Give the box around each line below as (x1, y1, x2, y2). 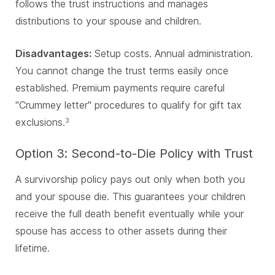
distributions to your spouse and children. (15, 15, 201, 28)
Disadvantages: (15, 47, 91, 60)
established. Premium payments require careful (15, 82, 225, 95)
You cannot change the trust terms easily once (15, 64, 228, 77)
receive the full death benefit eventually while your (15, 207, 244, 220)
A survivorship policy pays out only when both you (15, 173, 245, 186)
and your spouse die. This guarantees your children (15, 190, 246, 203)
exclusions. (15, 116, 65, 129)
